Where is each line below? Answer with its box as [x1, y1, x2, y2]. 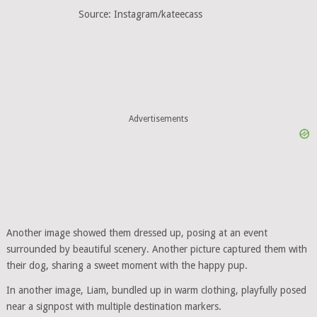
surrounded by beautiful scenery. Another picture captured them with [6, 243, 307, 255]
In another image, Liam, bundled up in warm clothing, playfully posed [6, 284, 306, 296]
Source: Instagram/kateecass [79, 8, 203, 21]
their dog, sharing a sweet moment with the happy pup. [6, 260, 248, 272]
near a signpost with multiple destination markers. [6, 301, 221, 313]
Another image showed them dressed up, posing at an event [6, 227, 267, 239]
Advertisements [128, 113, 188, 124]
